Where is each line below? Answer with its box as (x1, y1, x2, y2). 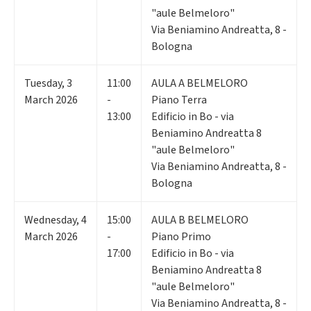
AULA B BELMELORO (151, 212, 249, 228)
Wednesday (24, 212, 76, 228)
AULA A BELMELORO (151, 75, 248, 91)
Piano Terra (151, 92, 207, 108)
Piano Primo (151, 228, 211, 244)
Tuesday (24, 75, 62, 91)
